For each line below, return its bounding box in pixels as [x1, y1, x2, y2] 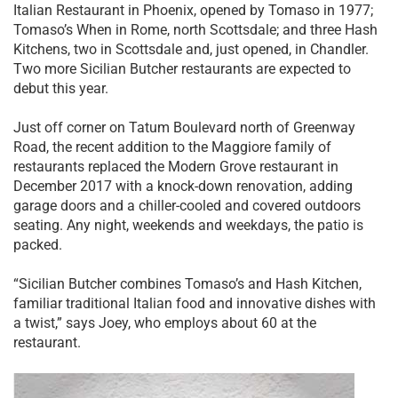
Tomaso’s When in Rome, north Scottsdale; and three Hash [13, 21, 378, 39]
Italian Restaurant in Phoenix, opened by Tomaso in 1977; [13, 2, 373, 20]
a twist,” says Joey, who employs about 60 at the [13, 314, 316, 332]
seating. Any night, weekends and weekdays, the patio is [13, 217, 363, 235]
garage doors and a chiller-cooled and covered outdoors [13, 197, 361, 215]
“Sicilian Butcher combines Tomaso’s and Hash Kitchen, [13, 275, 362, 293]
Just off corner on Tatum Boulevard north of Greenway [13, 119, 355, 137]
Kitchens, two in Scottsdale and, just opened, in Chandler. [13, 41, 369, 59]
